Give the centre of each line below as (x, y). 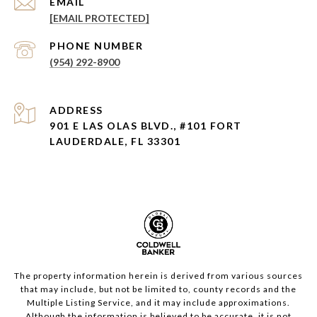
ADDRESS (76, 110)
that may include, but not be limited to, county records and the (158, 289)
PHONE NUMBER (96, 46)
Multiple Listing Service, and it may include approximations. (158, 303)
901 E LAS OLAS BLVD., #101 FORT (146, 126)
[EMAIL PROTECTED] (99, 18)
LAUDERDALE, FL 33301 (115, 142)
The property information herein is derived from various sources (158, 276)
